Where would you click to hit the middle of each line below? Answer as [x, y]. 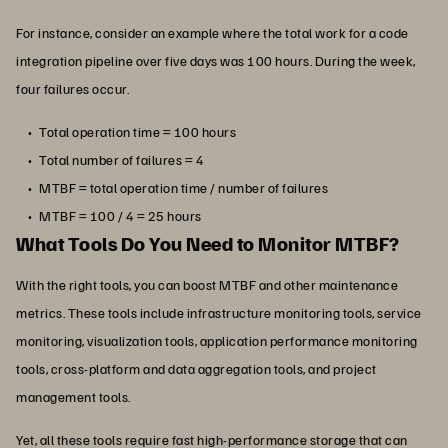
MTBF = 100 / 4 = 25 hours [120, 215]
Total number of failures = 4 [121, 159]
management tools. [73, 396]
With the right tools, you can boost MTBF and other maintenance [207, 284]
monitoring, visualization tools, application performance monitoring [217, 340]
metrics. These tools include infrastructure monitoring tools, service [219, 312]
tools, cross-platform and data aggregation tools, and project [196, 368]
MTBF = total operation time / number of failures [183, 187]
